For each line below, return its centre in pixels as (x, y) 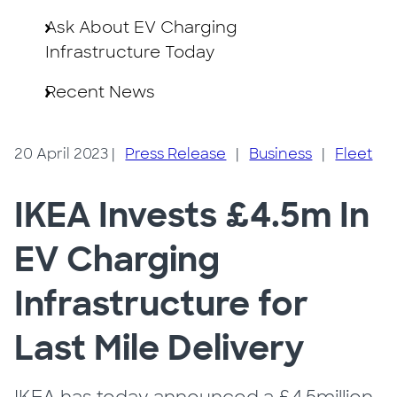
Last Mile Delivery (160, 348)
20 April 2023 (62, 154)
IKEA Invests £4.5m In (192, 215)
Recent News (101, 92)
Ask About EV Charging (142, 27)
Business (281, 154)
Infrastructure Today (130, 52)
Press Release (176, 154)
